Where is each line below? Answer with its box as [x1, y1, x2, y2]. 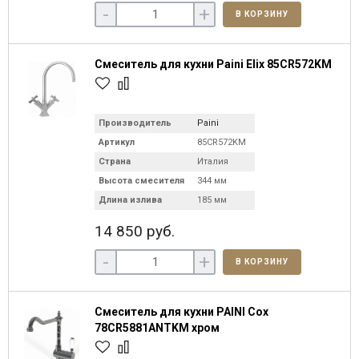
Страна [99, 156, 131, 167]
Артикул [99, 137, 135, 147]
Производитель [99, 118, 171, 128]
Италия [197, 156, 228, 167]
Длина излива [99, 195, 162, 205]
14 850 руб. [95, 222, 175, 240]
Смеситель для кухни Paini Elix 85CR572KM [95, 58, 332, 71]
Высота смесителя [99, 175, 184, 186]
